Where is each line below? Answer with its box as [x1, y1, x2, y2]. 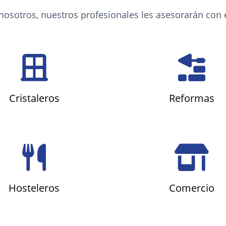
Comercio [169, 181, 215, 195]
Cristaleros [9, 91, 60, 105]
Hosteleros [9, 181, 60, 195]
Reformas [169, 91, 215, 105]
